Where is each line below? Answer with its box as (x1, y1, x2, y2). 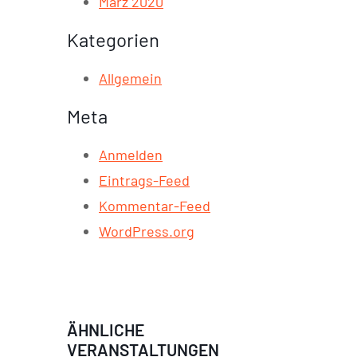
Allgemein (99, 69, 162, 87)
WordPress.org (99, 222, 194, 240)
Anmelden (99, 145, 163, 163)
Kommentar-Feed (99, 196, 210, 214)
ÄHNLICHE (67, 319, 144, 339)
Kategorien (67, 27, 159, 51)
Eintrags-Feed (99, 171, 190, 189)
